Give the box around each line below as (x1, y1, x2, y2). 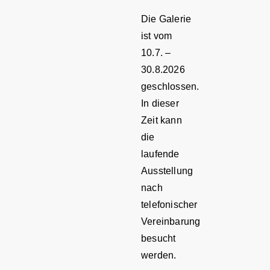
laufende (141, 149, 180, 160)
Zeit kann (141, 115, 182, 126)
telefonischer (141, 199, 198, 210)
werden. (141, 250, 177, 261)
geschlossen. (141, 81, 199, 92)
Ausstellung (141, 166, 193, 177)
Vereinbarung (141, 216, 201, 227)
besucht (141, 233, 176, 244)
